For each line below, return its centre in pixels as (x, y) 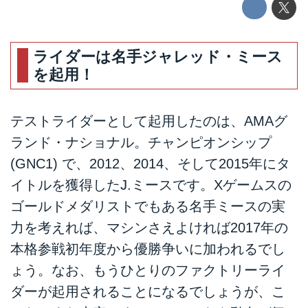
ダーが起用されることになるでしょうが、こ (148, 292)
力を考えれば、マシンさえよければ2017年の (149, 228)
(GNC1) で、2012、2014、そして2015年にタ (150, 164)
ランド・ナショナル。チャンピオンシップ (141, 143)
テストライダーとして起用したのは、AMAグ (149, 121)
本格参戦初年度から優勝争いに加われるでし (148, 249)
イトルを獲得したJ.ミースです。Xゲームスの (151, 185)
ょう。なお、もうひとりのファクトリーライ (148, 271)
